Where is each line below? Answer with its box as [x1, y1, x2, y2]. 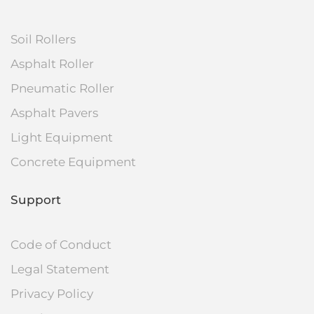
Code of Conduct [11, 238, 111, 252]
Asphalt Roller [11, 57, 94, 71]
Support [11, 193, 61, 207]
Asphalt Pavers [11, 106, 98, 121]
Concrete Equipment [11, 155, 136, 170]
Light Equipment [11, 130, 113, 145]
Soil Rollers [11, 32, 76, 47]
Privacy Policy [11, 287, 93, 301]
